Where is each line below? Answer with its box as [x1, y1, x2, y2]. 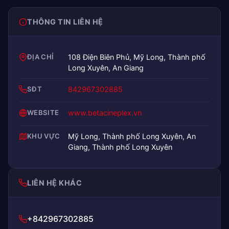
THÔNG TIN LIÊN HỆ [27, 17, 103, 27]
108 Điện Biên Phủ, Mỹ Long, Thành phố [68, 53, 205, 62]
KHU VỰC [27, 132, 60, 141]
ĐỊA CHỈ [27, 53, 54, 61]
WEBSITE [27, 108, 59, 117]
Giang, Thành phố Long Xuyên [68, 143, 172, 152]
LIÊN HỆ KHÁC [27, 178, 82, 188]
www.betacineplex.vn [68, 108, 142, 118]
